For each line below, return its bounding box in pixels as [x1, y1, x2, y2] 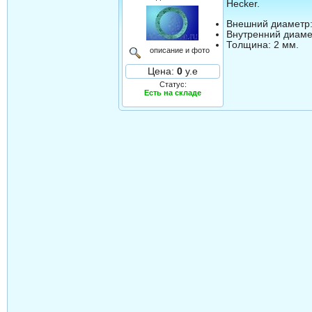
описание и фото [149, 46, 210, 55]
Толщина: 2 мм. [226, 39, 299, 50]
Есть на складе [144, 88, 202, 97]
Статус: [159, 80, 187, 89]
